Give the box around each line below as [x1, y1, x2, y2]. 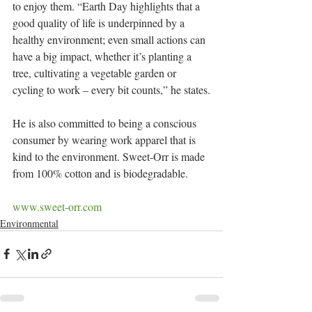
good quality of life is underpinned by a [13, 15, 187, 30]
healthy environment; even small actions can [13, 31, 208, 47]
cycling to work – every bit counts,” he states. [13, 81, 210, 97]
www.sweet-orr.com [13, 198, 102, 214]
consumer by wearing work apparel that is [13, 132, 198, 147]
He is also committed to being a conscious [13, 115, 199, 130]
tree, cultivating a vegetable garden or [13, 65, 179, 80]
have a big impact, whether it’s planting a [13, 48, 194, 63]
